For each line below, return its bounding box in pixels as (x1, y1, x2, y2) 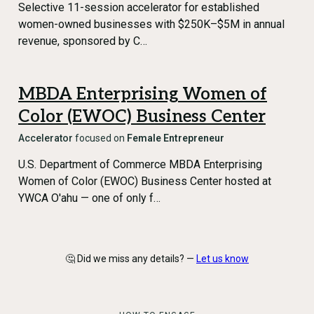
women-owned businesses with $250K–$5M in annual (18, 18, 285, 31)
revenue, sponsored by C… (18, 34, 147, 48)
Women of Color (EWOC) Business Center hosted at (18, 175, 271, 188)
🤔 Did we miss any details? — (65, 253, 194, 264)
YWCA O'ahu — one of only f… (18, 191, 161, 205)
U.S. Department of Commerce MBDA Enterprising (18, 158, 262, 171)
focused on (73, 132, 127, 144)
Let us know (196, 253, 249, 264)
